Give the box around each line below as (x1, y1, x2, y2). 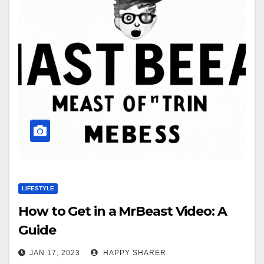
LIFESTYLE (22, 185, 54, 192)
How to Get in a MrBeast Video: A (18, 203, 227, 219)
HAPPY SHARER (101, 249, 166, 257)
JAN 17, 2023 (29, 249, 80, 257)
